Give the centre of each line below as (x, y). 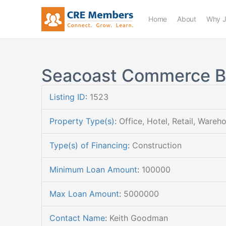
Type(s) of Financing (89, 145)
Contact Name (77, 218)
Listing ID (67, 97)
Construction (157, 145)
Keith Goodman (139, 218)
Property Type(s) (82, 121)
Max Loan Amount (84, 194)
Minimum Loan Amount (93, 169)
